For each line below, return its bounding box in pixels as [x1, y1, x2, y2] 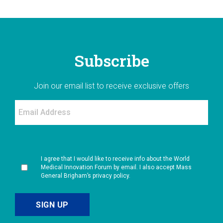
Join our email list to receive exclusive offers [34, 81, 189, 91]
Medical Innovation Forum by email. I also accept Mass [41, 164, 192, 171]
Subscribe [74, 50, 149, 72]
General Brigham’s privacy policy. [41, 172, 130, 180]
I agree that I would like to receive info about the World [41, 155, 190, 163]
